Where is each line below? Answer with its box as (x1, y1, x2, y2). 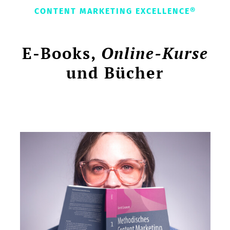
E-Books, (22, 43, 101, 64)
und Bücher (66, 62, 164, 84)
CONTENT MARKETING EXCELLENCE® (34, 6, 196, 16)
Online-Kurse (101, 43, 208, 64)
